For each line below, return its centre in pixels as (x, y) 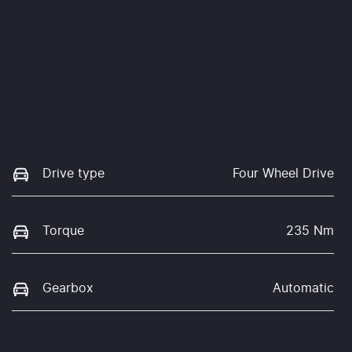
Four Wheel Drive (283, 173)
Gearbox (68, 289)
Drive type (73, 173)
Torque (63, 231)
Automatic (303, 289)
